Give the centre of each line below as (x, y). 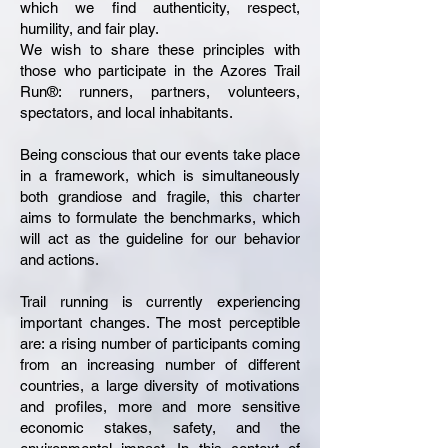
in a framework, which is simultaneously (160, 175)
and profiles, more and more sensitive (160, 406)
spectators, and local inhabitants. (126, 112)
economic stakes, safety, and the (160, 427)
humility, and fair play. (89, 28)
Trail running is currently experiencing (160, 301)
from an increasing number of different (160, 364)
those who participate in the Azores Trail (160, 70)
